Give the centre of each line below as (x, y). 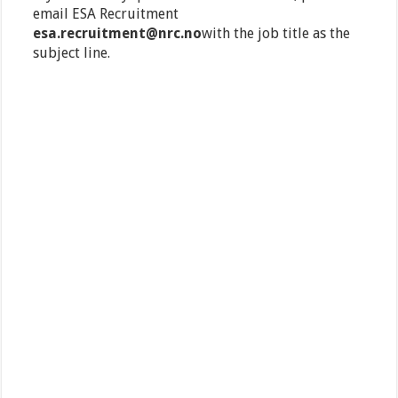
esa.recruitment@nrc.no (118, 34)
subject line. (72, 53)
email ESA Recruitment (106, 14)
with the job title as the (276, 34)
